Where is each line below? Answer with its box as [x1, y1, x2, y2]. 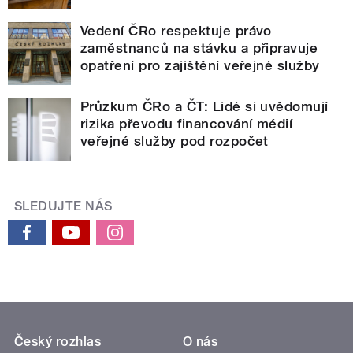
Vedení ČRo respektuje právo [80, 22, 272, 39]
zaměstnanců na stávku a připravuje [80, 39, 318, 56]
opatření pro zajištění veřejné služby [80, 57, 320, 73]
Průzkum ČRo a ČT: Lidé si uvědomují [80, 98, 329, 114]
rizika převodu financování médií [80, 115, 293, 132]
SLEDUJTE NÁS [14, 198, 113, 214]
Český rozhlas [14, 333, 102, 349]
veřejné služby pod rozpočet [80, 132, 269, 149]
